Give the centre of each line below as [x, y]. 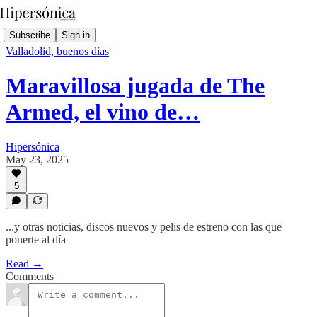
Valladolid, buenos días [57, 51]
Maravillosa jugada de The [135, 86]
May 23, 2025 [37, 159]
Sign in [76, 35]
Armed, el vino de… [103, 112]
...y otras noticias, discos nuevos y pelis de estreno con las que [144, 227]
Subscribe [30, 35]
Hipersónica [33, 146]
